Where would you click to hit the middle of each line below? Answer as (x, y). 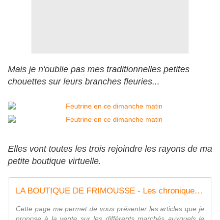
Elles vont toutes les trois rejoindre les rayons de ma (110, 149)
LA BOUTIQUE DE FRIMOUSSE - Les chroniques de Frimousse (199, 191)
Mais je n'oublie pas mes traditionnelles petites (99, 69)
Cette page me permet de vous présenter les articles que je (110, 209)
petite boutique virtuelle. (55, 161)
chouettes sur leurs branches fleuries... (84, 82)
